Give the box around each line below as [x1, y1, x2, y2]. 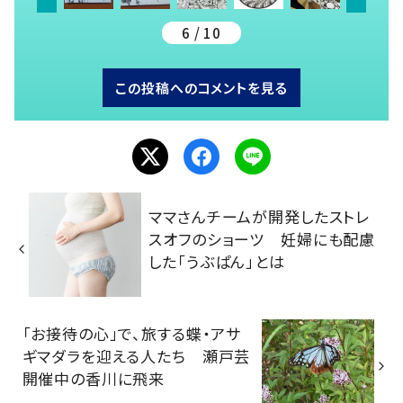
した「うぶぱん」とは [148, 250, 285, 273]
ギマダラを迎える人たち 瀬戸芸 [22, 345, 251, 368]
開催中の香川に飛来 [22, 367, 166, 390]
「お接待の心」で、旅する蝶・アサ [22, 322, 242, 345]
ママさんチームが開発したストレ [148, 205, 371, 228]
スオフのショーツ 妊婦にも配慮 [148, 228, 376, 251]
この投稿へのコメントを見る [115, 78, 288, 98]
